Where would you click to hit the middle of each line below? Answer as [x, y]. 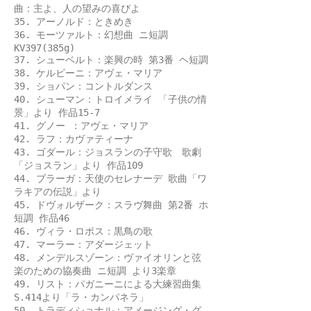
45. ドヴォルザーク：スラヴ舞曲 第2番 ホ [111, 205]
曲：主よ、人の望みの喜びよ [77, 8]
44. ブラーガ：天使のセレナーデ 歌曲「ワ [110, 178]
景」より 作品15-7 [57, 112]
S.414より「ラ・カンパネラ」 [81, 297]
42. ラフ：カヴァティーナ [74, 139]
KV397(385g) [44, 48]
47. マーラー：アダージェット [83, 244]
